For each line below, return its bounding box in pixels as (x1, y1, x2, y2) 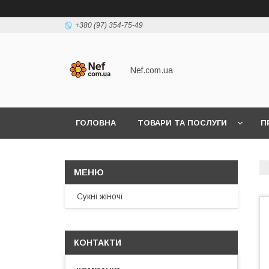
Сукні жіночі (77, 192, 122, 201)
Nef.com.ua (130, 65, 173, 75)
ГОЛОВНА (76, 118, 116, 127)
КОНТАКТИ (74, 238, 121, 247)
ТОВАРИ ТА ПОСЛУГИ (138, 118, 227, 127)
